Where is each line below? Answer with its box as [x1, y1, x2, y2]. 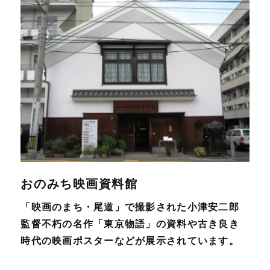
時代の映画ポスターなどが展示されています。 [20, 235, 239, 246]
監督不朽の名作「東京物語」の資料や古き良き [20, 218, 239, 229]
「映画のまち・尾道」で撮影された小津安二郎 [20, 201, 239, 212]
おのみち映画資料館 [20, 177, 138, 191]
